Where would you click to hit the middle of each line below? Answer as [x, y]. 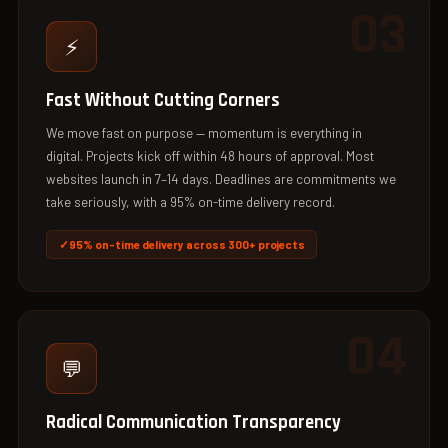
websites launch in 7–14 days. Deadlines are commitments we [221, 178]
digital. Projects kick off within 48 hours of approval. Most [210, 155]
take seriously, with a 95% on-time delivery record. [191, 201]
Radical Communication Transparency [194, 422]
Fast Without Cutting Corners [163, 100]
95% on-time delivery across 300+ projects [186, 243]
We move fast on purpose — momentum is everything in [204, 132]
